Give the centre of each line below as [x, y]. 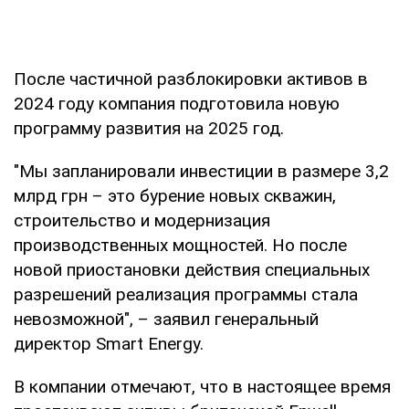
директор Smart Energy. [109, 343]
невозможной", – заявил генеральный [166, 319]
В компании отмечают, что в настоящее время [202, 386]
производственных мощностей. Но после [180, 245]
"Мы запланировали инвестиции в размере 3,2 [201, 171]
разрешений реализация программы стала [186, 294]
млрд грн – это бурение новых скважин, [175, 195]
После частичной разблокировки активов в [191, 79]
